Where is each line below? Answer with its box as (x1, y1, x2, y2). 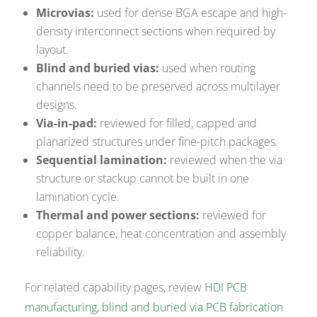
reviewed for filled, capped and (97, 115, 258, 132)
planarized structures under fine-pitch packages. (36, 134, 279, 150)
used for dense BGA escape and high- (94, 5, 287, 21)
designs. (36, 97, 78, 113)
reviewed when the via (167, 152, 283, 168)
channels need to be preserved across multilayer (36, 79, 281, 95)
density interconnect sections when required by (36, 23, 276, 40)
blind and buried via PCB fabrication (102, 299, 284, 316)
